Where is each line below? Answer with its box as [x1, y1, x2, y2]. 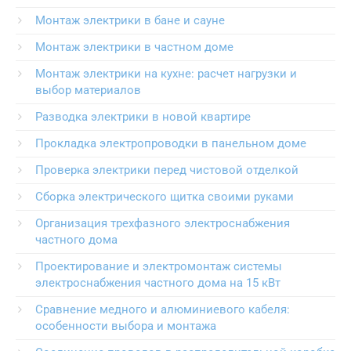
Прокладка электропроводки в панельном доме [35, 136, 306, 151]
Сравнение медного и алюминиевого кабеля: [35, 302, 290, 317]
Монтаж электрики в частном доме [35, 40, 233, 55]
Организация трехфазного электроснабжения [35, 216, 290, 231]
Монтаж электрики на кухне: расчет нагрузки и [35, 67, 297, 81]
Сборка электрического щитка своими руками [35, 190, 294, 204]
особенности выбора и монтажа [35, 319, 216, 334]
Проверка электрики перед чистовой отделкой [35, 163, 299, 178]
